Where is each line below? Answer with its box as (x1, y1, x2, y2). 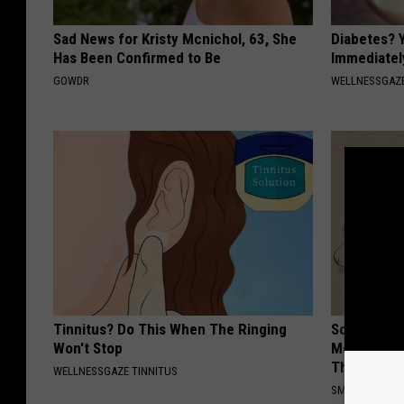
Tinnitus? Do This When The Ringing (53, 320, 287, 339)
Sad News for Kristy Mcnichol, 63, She (53, 30, 297, 49)
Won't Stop (53, 339, 123, 358)
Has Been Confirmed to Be (53, 49, 221, 68)
